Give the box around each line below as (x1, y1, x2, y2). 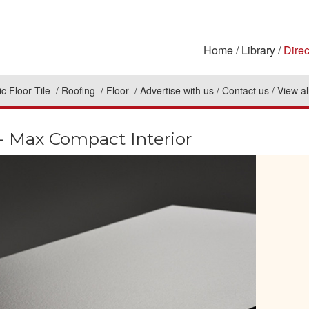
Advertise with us (140, 83, 214, 98)
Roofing (61, 83, 98, 98)
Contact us (222, 83, 269, 98)
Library (241, 42, 275, 58)
